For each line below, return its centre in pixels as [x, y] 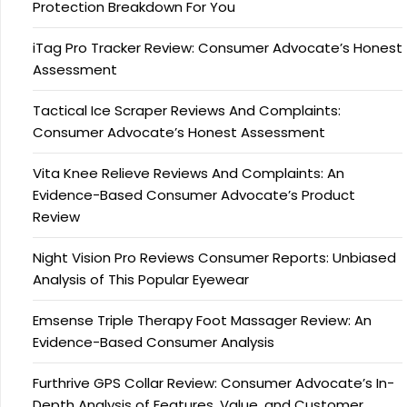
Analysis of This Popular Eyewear [141, 280]
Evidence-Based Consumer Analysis [154, 342]
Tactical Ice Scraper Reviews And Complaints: [187, 111]
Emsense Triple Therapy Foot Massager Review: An [202, 321]
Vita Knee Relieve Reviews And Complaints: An [189, 174]
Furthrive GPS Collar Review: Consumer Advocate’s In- [213, 383]
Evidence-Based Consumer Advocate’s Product [194, 195]
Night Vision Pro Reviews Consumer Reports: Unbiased [214, 258]
